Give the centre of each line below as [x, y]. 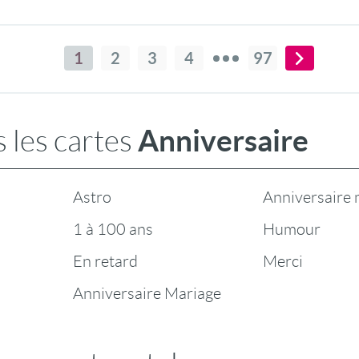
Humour [292, 229]
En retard [105, 261]
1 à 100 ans [113, 229]
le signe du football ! [179, 10]
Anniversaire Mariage [147, 293]
